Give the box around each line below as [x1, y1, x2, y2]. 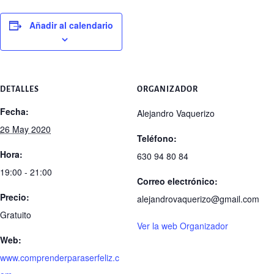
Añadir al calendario [29, 18, 113, 31]
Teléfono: [137, 131, 177, 144]
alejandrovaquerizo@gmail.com [137, 192, 259, 205]
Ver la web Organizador [137, 219, 228, 232]
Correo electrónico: [137, 174, 218, 187]
